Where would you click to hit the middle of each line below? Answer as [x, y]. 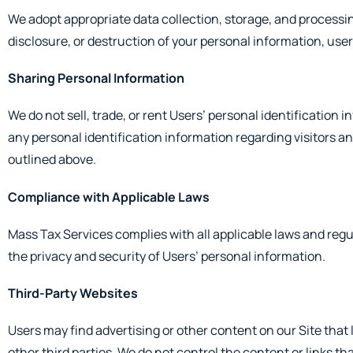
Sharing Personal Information [96, 78]
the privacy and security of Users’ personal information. [167, 256]
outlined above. [52, 160]
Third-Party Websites [73, 293]
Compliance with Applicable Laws [109, 197]
